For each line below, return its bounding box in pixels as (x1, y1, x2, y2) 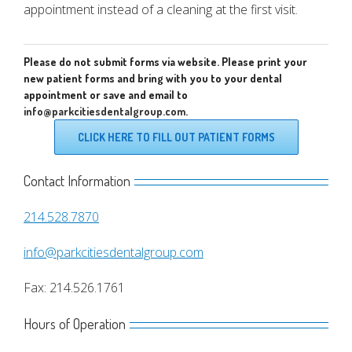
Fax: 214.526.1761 (24, 279, 125, 296)
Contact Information (24, 172, 130, 189)
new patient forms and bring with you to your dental (24, 71, 282, 85)
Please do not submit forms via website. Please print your (24, 55, 307, 68)
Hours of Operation (24, 315, 126, 332)
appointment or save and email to (24, 88, 188, 101)
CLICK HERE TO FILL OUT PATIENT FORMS (77, 130, 275, 144)
